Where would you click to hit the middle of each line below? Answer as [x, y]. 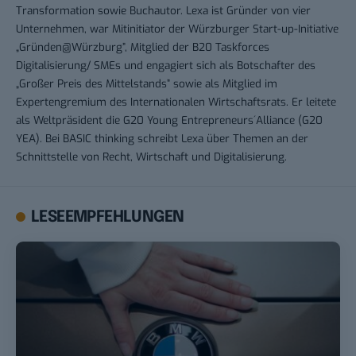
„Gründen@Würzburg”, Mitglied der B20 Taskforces [143, 47]
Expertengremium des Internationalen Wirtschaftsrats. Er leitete [176, 102]
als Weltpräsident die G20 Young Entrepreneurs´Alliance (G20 [169, 120]
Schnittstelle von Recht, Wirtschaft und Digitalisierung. [151, 157]
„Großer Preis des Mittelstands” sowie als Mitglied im [147, 84]
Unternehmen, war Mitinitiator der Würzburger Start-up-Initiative [177, 29]
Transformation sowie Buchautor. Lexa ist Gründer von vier [163, 11]
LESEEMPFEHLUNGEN [108, 218]
